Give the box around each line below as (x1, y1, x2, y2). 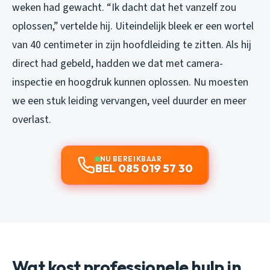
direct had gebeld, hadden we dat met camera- (12, 55, 223, 71)
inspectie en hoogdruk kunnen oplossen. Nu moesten (12, 74, 248, 90)
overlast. (12, 111, 51, 127)
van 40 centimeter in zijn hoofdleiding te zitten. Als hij (12, 37, 251, 52)
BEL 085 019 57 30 (95, 161, 193, 175)
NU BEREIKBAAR (99, 154, 162, 163)
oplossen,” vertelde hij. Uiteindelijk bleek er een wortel (12, 18, 254, 34)
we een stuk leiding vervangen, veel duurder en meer (12, 93, 246, 108)
